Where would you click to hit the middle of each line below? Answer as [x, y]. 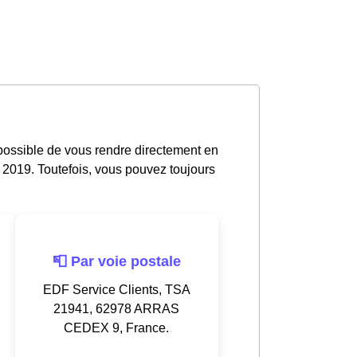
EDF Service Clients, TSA [116, 289]
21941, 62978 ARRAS [116, 308]
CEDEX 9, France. [116, 328]
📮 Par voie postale [116, 261]
